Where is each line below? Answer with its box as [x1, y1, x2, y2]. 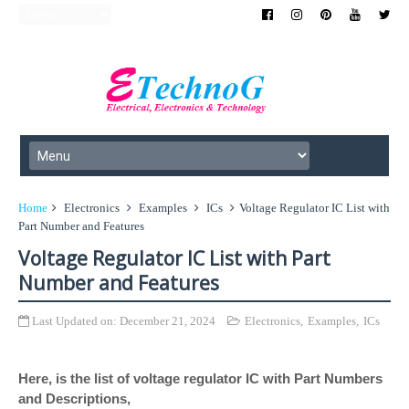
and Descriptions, [18, 391, 131, 406]
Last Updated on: [29, 314, 120, 328]
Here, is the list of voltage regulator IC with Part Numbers [18, 371, 383, 386]
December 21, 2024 [120, 314, 215, 328]
